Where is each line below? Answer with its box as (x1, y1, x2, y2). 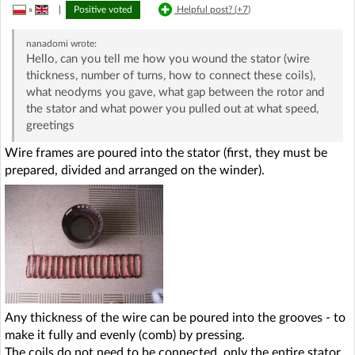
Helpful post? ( (177, 4, 237, 14)
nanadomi (25, 38, 68, 48)
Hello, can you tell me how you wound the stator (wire (25, 52, 310, 65)
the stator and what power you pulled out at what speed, (25, 102, 319, 115)
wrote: (67, 38, 97, 48)
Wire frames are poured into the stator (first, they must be (5, 146, 327, 159)
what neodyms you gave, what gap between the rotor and (25, 86, 324, 98)
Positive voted (74, 4, 132, 14)
